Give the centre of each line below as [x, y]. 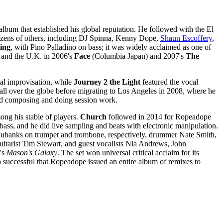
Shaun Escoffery [186, 38]
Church [93, 116]
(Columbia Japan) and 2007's [138, 56]
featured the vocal [169, 82]
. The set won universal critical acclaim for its [128, 152]
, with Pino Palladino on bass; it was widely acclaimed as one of [111, 47]
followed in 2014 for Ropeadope [159, 116]
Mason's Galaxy [32, 152]
